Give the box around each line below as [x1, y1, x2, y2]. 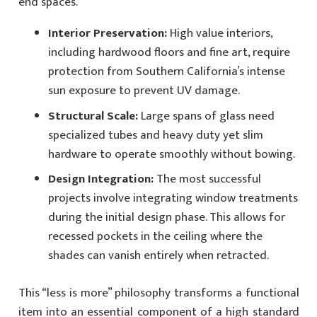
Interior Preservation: [48, 23, 167, 43]
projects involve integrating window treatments [48, 188, 298, 208]
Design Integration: [48, 169, 154, 189]
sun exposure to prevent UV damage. [48, 81, 240, 100]
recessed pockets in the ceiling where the [48, 226, 263, 246]
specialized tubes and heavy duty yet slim [48, 125, 263, 145]
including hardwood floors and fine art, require [48, 42, 290, 62]
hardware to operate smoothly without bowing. [48, 144, 295, 164]
